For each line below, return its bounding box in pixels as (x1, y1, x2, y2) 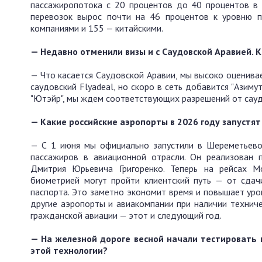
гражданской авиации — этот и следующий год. (30, 209, 222, 222)
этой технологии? (30, 244, 108, 257)
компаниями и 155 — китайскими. (30, 22, 163, 35)
